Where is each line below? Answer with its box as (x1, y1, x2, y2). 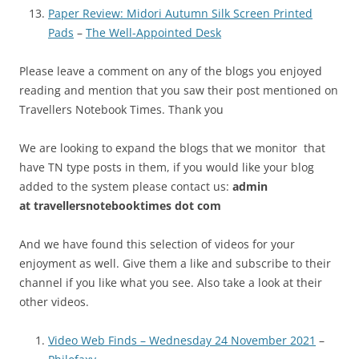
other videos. (19, 293, 89, 309)
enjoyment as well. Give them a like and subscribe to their (19, 255, 331, 271)
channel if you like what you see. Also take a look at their (19, 274, 322, 290)
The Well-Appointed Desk (86, 24, 221, 40)
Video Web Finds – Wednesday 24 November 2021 (48, 332, 316, 348)
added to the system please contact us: (19, 178, 232, 194)
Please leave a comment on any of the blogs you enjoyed (19, 63, 322, 79)
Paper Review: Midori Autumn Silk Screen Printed (48, 5, 313, 21)
